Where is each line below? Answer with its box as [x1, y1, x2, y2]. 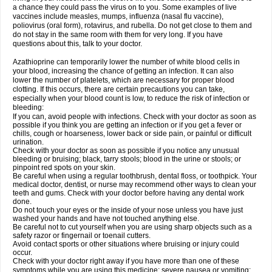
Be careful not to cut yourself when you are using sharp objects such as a [13, 223, 252, 231]
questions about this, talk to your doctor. [13, 39, 142, 48]
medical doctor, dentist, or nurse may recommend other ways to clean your [13, 180, 256, 189]
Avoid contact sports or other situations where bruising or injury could [13, 240, 239, 248]
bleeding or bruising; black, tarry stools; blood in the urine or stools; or [13, 155, 241, 163]
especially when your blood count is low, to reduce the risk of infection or [13, 94, 250, 103]
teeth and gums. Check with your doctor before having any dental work [13, 189, 244, 197]
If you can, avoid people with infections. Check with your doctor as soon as [13, 112, 256, 121]
